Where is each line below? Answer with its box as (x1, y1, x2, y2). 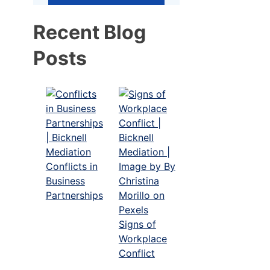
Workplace (118, 232, 167, 245)
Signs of (118, 218, 156, 230)
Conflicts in (45, 160, 98, 172)
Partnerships (45, 189, 103, 201)
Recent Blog (33, 20, 146, 45)
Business (45, 174, 85, 187)
